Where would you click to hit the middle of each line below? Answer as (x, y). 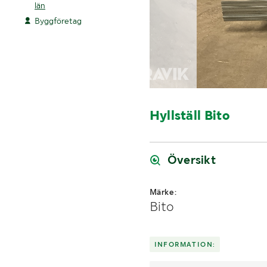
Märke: (163, 192)
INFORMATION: (185, 245)
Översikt (192, 160)
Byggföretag (58, 21)
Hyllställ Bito (189, 115)
